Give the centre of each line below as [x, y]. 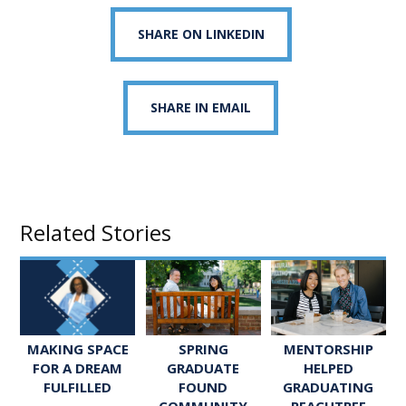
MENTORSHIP [328, 348]
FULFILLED [78, 387]
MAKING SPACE [77, 348]
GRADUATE [203, 367]
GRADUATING [329, 387]
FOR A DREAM [78, 367]
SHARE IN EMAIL [201, 107]
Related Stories [96, 232]
